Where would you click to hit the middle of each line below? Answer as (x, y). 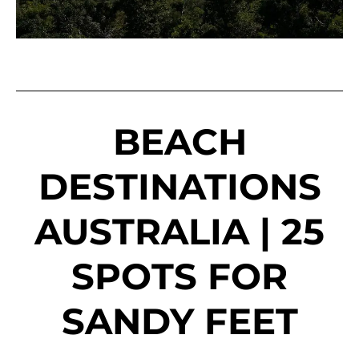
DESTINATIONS (179, 187)
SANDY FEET (179, 321)
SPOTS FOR (179, 276)
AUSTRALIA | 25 (179, 232)
